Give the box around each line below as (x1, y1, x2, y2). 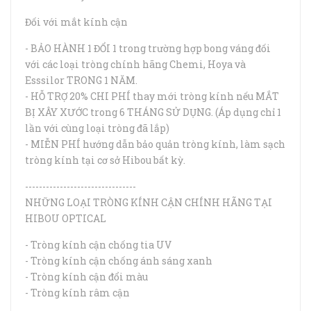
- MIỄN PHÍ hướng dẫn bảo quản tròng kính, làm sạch (25, 137, 285, 151)
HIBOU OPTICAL (25, 212, 108, 225)
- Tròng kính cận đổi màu (25, 270, 150, 283)
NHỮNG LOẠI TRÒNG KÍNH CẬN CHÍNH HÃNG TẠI (25, 196, 272, 209)
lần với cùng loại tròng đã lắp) (25, 121, 169, 135)
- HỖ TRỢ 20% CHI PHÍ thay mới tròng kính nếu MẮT (25, 90, 279, 103)
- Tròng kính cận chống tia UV (25, 238, 171, 251)
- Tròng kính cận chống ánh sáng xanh (25, 254, 215, 267)
